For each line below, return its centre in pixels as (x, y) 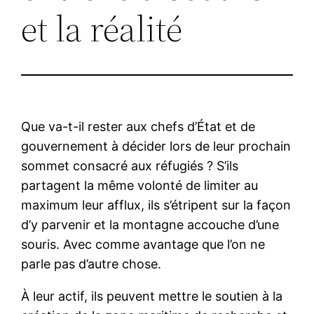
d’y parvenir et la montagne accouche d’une (150, 224)
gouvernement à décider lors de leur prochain (156, 146)
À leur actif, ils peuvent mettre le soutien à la (152, 296)
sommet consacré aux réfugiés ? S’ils (130, 165)
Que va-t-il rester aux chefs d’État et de (138, 126)
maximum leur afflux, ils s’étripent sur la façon (156, 205)
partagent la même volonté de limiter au (140, 185)
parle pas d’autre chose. (91, 264)
